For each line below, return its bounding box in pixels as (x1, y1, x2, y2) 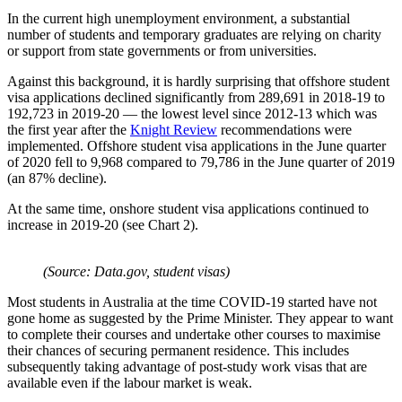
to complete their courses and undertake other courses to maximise (7, 326, 380, 342)
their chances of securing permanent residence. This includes (7, 342, 349, 358)
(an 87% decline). (7, 170, 107, 186)
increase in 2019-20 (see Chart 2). (7, 216, 198, 232)
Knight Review (130, 121, 217, 137)
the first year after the (7, 121, 130, 137)
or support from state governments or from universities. (7, 42, 317, 58)
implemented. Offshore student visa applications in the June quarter (7, 137, 386, 153)
